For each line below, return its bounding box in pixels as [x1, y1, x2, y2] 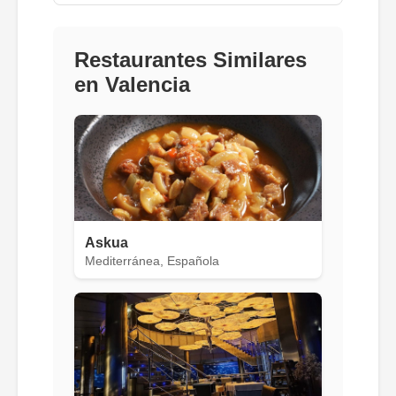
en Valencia [74, 72, 190, 96]
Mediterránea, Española [85, 254, 219, 268]
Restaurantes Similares [74, 47, 307, 72]
